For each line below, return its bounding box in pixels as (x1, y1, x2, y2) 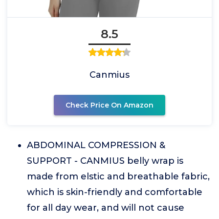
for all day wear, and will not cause (27, 202, 184, 213)
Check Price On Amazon (66, 101, 153, 109)
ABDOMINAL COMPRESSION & (27, 140, 165, 151)
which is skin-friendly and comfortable (27, 187, 202, 197)
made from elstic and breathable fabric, (27, 171, 210, 182)
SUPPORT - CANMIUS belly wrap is (27, 155, 183, 166)
